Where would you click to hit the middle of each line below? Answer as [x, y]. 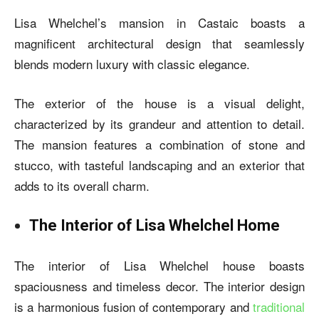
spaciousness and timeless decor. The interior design [159, 286]
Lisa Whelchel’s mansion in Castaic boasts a [159, 22]
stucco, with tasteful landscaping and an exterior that [159, 164]
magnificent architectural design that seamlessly [159, 43]
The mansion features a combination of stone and [159, 144]
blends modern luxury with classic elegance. [132, 63]
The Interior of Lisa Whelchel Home [155, 225]
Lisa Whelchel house [196, 265]
